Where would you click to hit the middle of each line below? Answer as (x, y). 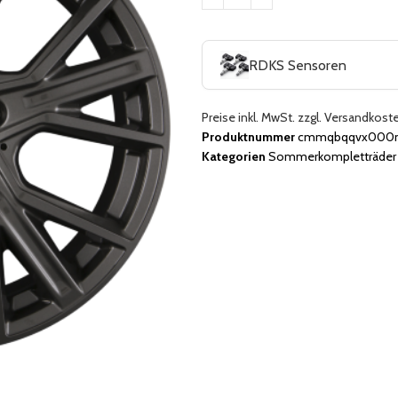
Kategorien (234, 156)
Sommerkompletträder (332, 156)
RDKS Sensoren (298, 65)
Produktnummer (250, 137)
